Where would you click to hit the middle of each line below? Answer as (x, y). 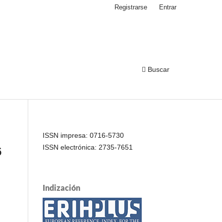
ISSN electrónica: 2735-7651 (88, 147)
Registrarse (131, 7)
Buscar (158, 69)
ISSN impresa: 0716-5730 (83, 135)
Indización (61, 187)
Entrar (168, 7)
